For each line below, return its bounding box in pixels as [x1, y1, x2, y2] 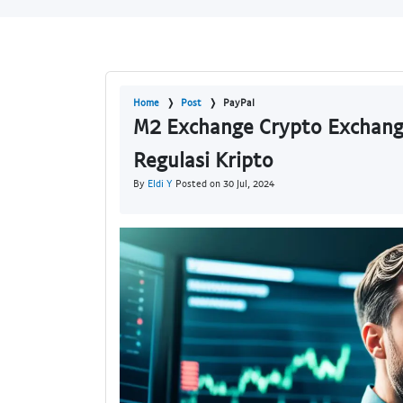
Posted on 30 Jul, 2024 [173, 177, 274, 190]
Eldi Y [148, 177, 173, 190]
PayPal [223, 96, 255, 109]
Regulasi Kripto [133, 147, 273, 173]
